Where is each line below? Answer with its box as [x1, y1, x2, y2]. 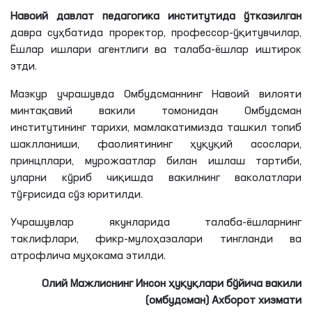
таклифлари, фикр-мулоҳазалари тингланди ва [10, 233, 302, 245]
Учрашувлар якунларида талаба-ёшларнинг [10, 217, 302, 228]
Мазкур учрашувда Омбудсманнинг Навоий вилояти [10, 88, 302, 100]
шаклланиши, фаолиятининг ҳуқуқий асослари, [10, 139, 302, 150]
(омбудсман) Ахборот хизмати [146, 295, 302, 306]
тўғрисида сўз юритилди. [10, 189, 143, 201]
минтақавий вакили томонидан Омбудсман [10, 105, 302, 117]
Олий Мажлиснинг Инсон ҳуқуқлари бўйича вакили [42, 278, 302, 290]
